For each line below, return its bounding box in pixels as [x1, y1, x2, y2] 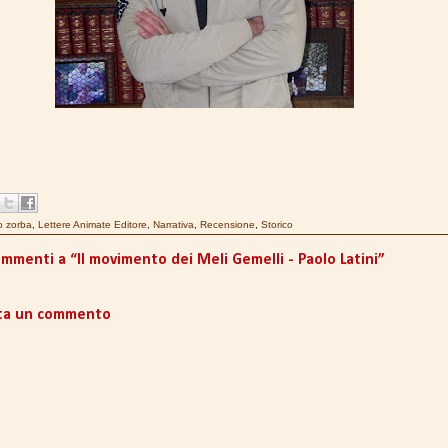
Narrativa [153, 219, 194, 231]
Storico [261, 219, 293, 231]
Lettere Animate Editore [38, 219, 147, 231]
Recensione [200, 219, 255, 231]
